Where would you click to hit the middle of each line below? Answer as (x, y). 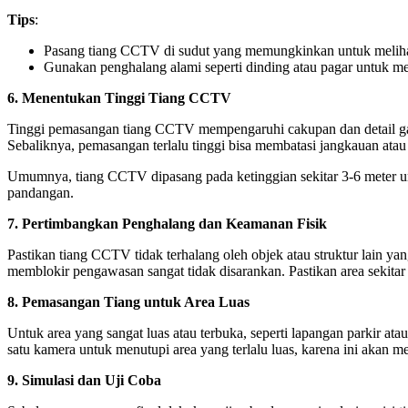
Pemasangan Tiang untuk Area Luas (136, 302)
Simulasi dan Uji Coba (92, 381)
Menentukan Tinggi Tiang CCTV (127, 98)
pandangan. (41, 193)
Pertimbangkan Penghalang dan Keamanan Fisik (174, 224)
